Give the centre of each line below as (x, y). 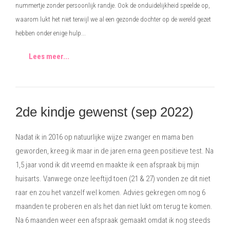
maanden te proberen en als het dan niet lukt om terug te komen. (114, 206)
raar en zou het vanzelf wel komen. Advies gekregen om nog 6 (110, 193)
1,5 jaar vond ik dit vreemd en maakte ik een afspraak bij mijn (107, 165)
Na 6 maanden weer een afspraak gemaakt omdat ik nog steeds (113, 220)
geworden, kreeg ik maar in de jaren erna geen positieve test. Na (114, 151)
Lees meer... (49, 56)
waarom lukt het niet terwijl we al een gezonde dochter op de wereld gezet (113, 19)
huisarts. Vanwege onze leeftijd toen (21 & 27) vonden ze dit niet (113, 179)
